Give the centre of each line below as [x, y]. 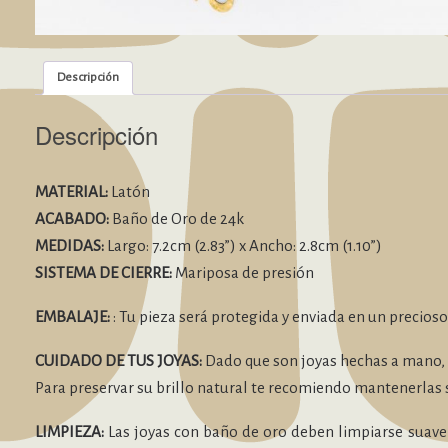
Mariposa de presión [243, 272]
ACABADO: [72, 218]
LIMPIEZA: [69, 431]
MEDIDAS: [69, 245]
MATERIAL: [71, 191]
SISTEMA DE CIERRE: [103, 272]
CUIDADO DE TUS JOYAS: [118, 360]
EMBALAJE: [72, 316]
